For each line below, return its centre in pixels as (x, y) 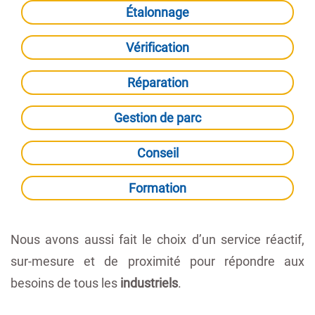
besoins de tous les (65, 283)
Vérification (157, 47)
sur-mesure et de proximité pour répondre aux (157, 261)
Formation (157, 188)
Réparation (157, 83)
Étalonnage (157, 12)
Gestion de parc (157, 118)
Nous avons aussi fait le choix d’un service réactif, (157, 239)
